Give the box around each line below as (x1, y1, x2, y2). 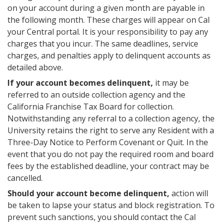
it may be (153, 77, 189, 88)
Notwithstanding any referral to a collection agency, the (7, 113, 215, 124)
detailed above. (7, 62, 63, 73)
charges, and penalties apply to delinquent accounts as (7, 50, 211, 61)
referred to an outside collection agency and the (7, 89, 185, 100)
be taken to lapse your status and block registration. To (7, 200, 215, 211)
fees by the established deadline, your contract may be (7, 161, 209, 171)
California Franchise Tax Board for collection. (7, 101, 176, 112)
